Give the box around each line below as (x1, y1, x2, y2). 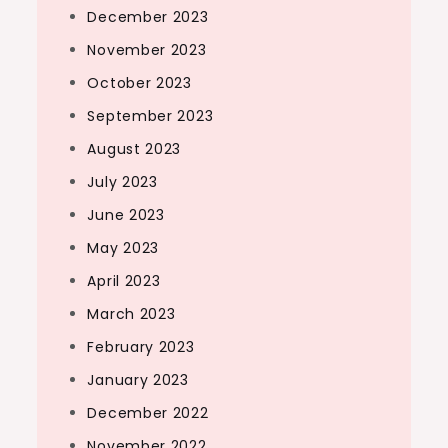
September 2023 (87, 106, 214, 126)
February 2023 (87, 337, 195, 357)
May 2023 (87, 238, 160, 258)
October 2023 (87, 73, 192, 93)
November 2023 (87, 40, 207, 60)
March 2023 (87, 304, 176, 324)
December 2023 (87, 7, 209, 27)
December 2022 (87, 403, 209, 423)
